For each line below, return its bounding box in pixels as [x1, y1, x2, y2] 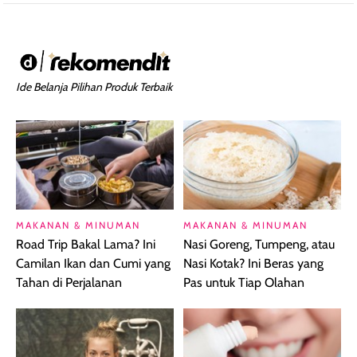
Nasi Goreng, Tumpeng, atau [183, 236, 335, 252]
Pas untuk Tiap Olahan [183, 274, 304, 290]
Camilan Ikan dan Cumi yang [16, 255, 171, 271]
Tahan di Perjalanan [16, 274, 122, 290]
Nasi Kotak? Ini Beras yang [183, 255, 324, 271]
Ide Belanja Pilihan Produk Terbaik [16, 80, 172, 94]
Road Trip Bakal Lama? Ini [16, 236, 155, 252]
